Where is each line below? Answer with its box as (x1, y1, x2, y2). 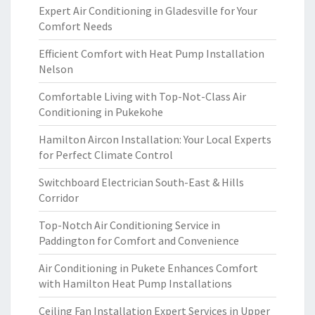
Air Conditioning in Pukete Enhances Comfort (39, 261, 258, 275)
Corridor (39, 191, 79, 205)
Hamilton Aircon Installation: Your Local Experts (39, 132, 271, 146)
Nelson (39, 62, 73, 76)
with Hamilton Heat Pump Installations (39, 276, 232, 290)
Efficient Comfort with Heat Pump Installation (39, 46, 264, 60)
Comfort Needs (39, 19, 112, 33)
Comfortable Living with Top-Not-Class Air (39, 89, 246, 103)
